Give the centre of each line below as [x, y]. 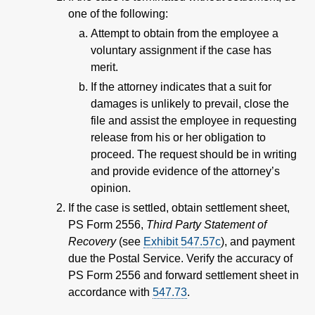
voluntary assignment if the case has [181, 50]
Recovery [92, 241]
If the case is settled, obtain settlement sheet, [179, 207]
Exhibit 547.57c [182, 241]
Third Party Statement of [206, 224]
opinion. [111, 188]
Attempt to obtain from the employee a [185, 33]
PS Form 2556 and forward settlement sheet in [184, 275]
